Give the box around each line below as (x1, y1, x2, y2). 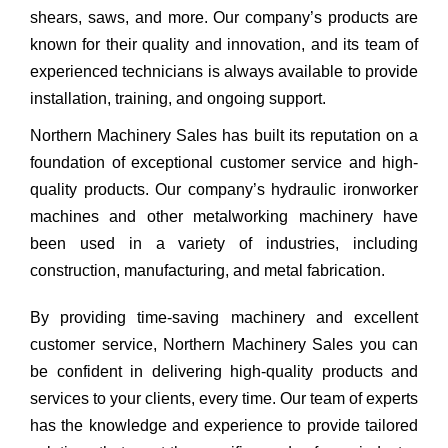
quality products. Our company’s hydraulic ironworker (30, 180, 418, 198)
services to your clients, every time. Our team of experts (30, 389, 418, 407)
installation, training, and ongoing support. (30, 89, 326, 107)
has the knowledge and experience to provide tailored (30, 416, 418, 434)
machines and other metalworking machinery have (30, 207, 418, 225)
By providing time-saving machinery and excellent (30, 308, 418, 326)
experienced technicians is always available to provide (30, 62, 418, 80)
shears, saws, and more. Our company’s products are (30, 8, 418, 26)
